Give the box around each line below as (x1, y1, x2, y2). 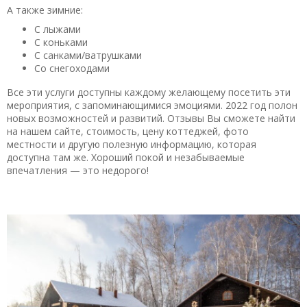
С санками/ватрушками (34, 48, 142, 62)
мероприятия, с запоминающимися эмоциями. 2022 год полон (7, 98, 297, 112)
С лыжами (34, 22, 81, 36)
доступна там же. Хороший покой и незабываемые (7, 150, 245, 164)
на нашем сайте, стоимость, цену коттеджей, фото (7, 124, 249, 138)
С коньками (34, 35, 88, 49)
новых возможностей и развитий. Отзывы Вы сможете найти (7, 111, 295, 125)
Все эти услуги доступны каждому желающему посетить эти (7, 85, 291, 99)
